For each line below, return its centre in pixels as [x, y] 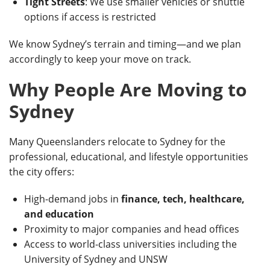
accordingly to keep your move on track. [100, 59]
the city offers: [42, 172]
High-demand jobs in [73, 199]
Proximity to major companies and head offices [132, 229]
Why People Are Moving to [128, 89]
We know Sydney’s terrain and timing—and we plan [125, 44]
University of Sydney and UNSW [96, 259]
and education [59, 214]
